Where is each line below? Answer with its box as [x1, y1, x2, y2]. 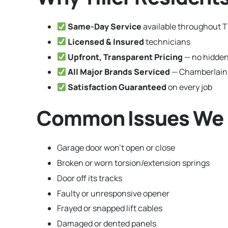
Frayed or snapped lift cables [57, 203, 162, 214]
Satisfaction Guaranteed [68, 81, 167, 93]
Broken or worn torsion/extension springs [57, 157, 210, 168]
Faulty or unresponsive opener [57, 187, 169, 199]
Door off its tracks [57, 172, 122, 184]
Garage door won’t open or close [57, 142, 175, 154]
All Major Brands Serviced [68, 66, 170, 78]
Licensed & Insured [68, 36, 145, 47]
